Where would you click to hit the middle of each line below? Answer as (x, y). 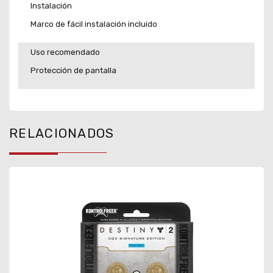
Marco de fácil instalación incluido (94, 24)
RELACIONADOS (62, 133)
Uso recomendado (65, 52)
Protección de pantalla (73, 71)
